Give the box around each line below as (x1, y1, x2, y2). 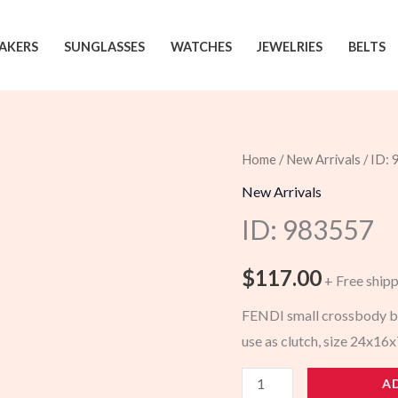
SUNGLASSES (63, 38, 145, 54)
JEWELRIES (257, 38, 323, 54)
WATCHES (170, 38, 232, 54)
